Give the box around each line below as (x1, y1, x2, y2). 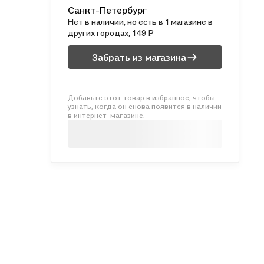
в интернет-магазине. (68, 111, 145, 120)
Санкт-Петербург (68, 4, 147, 16)
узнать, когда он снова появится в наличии (68, 102, 222, 111)
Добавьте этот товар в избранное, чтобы (68, 93, 215, 102)
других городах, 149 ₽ (68, 28, 154, 38)
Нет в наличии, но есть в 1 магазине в (68, 16, 213, 27)
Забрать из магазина (92, 51, 186, 63)
